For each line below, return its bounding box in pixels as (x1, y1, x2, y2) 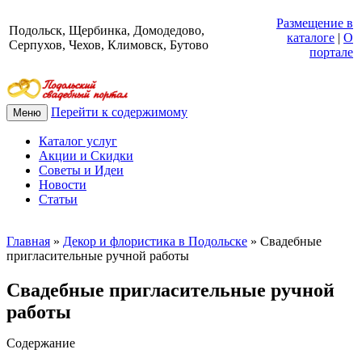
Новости (39, 177, 86, 192)
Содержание (6, 335, 75, 350)
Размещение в (276, 16, 353, 30)
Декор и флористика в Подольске (63, 234, 247, 248)
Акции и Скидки (39, 148, 133, 162)
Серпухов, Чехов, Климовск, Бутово (9, 38, 208, 52)
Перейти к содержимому (51, 104, 187, 119)
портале (309, 45, 353, 59)
